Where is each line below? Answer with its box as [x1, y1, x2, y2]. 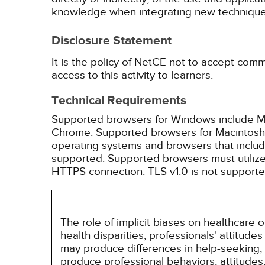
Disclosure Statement [51, 33, 172, 49]
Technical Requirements [51, 93, 186, 108]
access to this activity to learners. [51, 69, 213, 82]
